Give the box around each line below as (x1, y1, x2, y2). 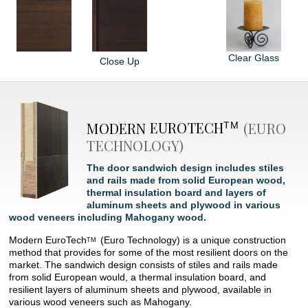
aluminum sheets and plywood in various (87, 199, 281, 211)
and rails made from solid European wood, (87, 175, 286, 186)
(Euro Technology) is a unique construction (98, 234, 287, 246)
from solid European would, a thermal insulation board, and (9, 272, 267, 283)
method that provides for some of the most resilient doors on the (9, 247, 289, 258)
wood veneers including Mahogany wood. (9, 212, 207, 223)
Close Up (99, 55, 140, 67)
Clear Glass (228, 52, 280, 63)
